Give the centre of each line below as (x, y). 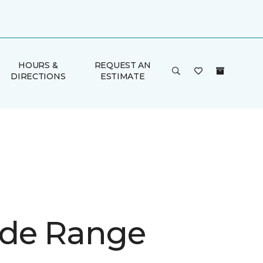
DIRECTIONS (38, 76)
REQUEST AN (122, 65)
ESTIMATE (122, 76)
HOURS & (38, 65)
